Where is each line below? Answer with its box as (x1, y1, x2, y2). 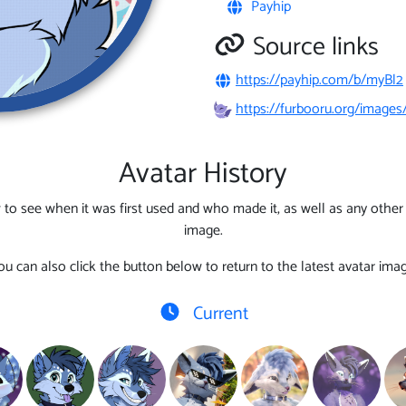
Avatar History (119, 150, 287, 198)
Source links (253, 25, 379, 68)
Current (188, 298, 248, 329)
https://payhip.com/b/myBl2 (236, 67, 403, 92)
